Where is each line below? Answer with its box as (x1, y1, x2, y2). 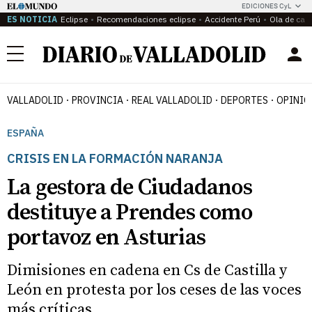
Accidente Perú (205, 14, 260, 24)
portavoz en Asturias (7, 224, 205, 252)
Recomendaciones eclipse (97, 14, 196, 24)
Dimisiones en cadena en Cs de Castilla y (7, 261, 287, 280)
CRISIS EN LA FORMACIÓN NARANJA (7, 150, 223, 166)
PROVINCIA (72, 94, 123, 107)
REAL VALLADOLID (132, 94, 212, 107)
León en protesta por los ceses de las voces (7, 281, 302, 299)
